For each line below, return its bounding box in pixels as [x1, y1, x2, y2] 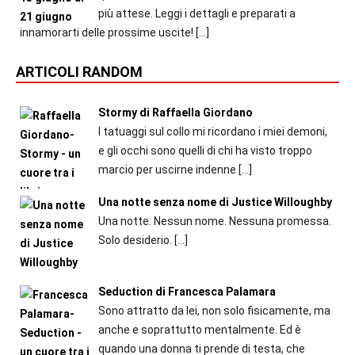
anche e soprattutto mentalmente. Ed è [97, 323, 301, 336]
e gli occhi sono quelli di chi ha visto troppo [97, 144, 312, 158]
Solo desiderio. [97, 233, 172, 246]
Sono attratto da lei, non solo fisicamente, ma [97, 303, 330, 317]
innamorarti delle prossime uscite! [20, 26, 193, 40]
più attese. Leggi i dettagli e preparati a [97, 7, 296, 21]
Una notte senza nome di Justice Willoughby [97, 195, 332, 208]
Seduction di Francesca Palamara [97, 284, 276, 298]
